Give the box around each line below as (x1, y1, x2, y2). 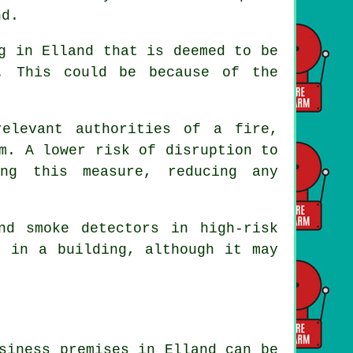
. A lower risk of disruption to (7, 142, 278, 158)
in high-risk (159, 220, 279, 236)
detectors (81, 220, 160, 236)
